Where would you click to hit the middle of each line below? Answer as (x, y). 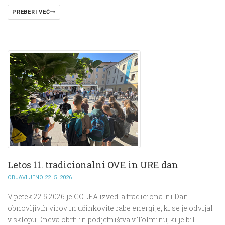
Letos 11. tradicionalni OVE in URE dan (93, 165)
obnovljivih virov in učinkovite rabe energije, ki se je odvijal (110, 208)
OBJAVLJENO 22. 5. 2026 (40, 178)
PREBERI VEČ (31, 12)
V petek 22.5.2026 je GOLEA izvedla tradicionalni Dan (98, 197)
